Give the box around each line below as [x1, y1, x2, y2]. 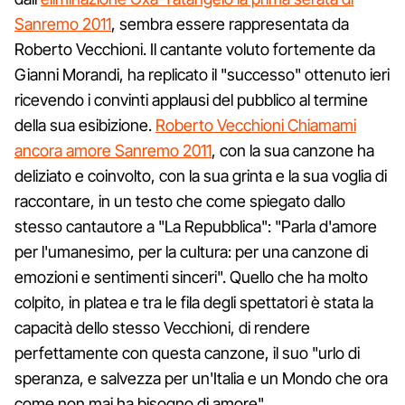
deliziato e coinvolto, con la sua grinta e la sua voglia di [14, 165, 387, 185]
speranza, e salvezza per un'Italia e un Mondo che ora [14, 368, 388, 388]
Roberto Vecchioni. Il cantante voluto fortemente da [14, 39, 375, 59]
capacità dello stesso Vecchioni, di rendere [14, 317, 310, 337]
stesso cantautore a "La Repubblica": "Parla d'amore [14, 216, 377, 236]
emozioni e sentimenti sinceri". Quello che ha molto [14, 267, 368, 287]
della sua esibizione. [14, 115, 155, 135]
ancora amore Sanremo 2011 [14, 140, 212, 160]
